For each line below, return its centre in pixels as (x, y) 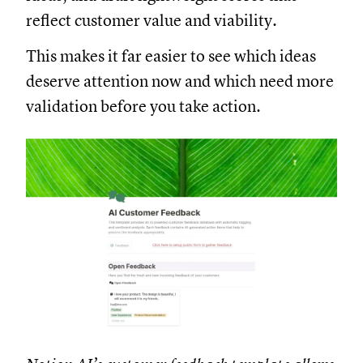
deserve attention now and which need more (180, 81)
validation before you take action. (143, 106)
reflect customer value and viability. (152, 20)
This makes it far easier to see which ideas (171, 56)
